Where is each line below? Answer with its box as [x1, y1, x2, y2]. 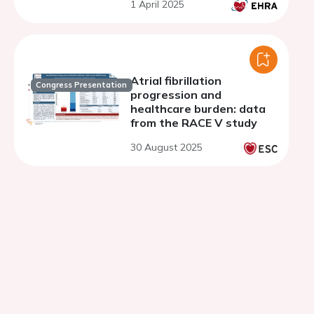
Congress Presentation [36, 80, 128, 90]
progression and [130, 88, 221, 102]
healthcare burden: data [130, 102, 266, 116]
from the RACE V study [130, 116, 257, 130]
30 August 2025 [130, 141, 203, 153]
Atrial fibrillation [130, 74, 221, 88]
